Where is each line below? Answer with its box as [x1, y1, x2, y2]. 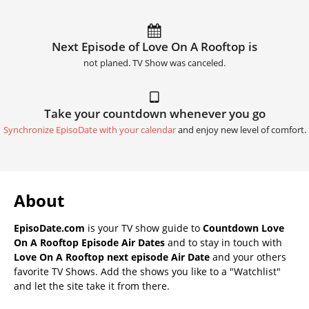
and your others [210, 250, 286, 263]
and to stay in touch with [165, 235, 282, 249]
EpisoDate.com [14, 221, 85, 235]
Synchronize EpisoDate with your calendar [3, 123, 176, 136]
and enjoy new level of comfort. [175, 123, 306, 136]
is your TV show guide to [85, 221, 203, 235]
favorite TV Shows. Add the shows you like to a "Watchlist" [14, 264, 281, 278]
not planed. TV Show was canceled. [83, 57, 226, 69]
